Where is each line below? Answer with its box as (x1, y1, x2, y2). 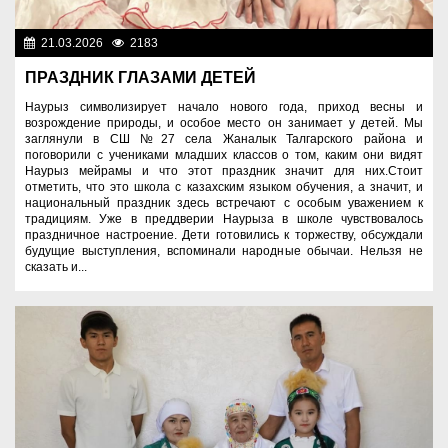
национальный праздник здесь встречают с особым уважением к (25, 195, 423, 210)
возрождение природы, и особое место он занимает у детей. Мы (25, 115, 423, 130)
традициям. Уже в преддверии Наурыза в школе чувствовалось (25, 211, 423, 226)
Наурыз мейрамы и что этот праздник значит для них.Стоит (25, 163, 423, 178)
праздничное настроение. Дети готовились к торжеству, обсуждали (25, 227, 423, 242)
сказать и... (25, 259, 87, 274)
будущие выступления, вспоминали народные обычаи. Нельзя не (25, 243, 423, 258)
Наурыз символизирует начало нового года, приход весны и (25, 99, 423, 114)
